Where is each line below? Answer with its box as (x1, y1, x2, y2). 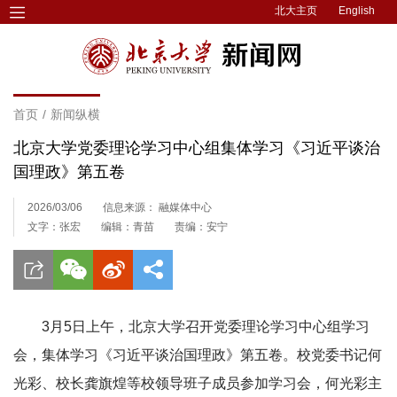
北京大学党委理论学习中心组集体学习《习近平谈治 (13, 139, 380, 157)
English (339, 4, 375, 17)
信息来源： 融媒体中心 (103, 201, 212, 214)
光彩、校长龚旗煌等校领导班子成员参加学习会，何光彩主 (13, 376, 382, 391)
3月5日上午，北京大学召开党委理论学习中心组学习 (42, 319, 370, 334)
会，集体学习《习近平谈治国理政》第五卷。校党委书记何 (13, 347, 382, 362)
